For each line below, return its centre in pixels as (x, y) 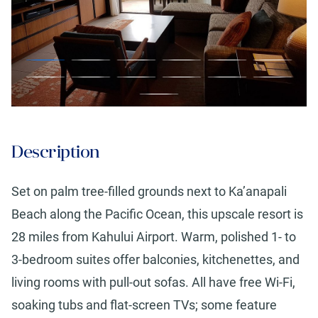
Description (56, 152)
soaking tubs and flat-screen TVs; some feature (144, 305)
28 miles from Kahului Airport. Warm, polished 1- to (154, 237)
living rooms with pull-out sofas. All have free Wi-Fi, (153, 283)
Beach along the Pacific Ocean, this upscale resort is (157, 214)
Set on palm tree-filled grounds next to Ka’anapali (149, 192)
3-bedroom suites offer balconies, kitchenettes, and (155, 260)
